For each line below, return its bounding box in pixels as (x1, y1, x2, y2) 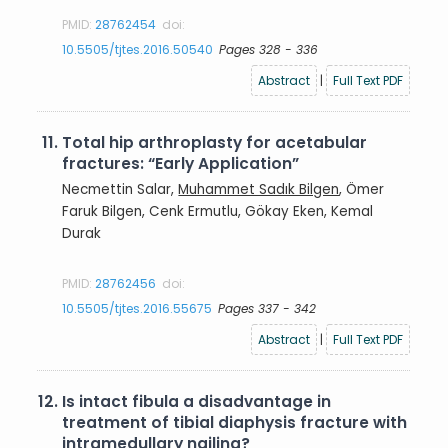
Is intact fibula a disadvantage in (62, 391, 332, 412)
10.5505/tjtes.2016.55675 (62, 299, 213, 317)
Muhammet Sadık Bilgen (178, 179, 340, 199)
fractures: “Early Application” (62, 153, 300, 174)
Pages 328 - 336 (219, 40, 319, 58)
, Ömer (339, 179, 385, 199)
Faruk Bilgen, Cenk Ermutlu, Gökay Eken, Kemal (62, 201, 374, 221)
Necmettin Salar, (62, 179, 179, 199)
